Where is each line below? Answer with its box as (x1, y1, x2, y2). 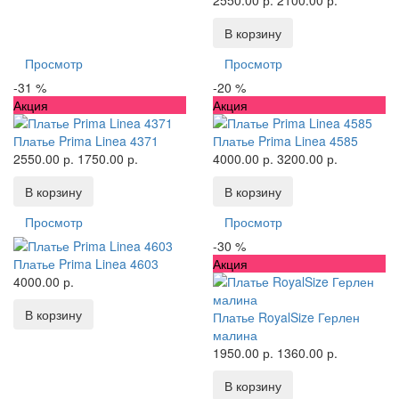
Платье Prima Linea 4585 (213, 132, 358, 150)
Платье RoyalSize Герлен (213, 308, 360, 326)
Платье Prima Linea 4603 (13, 255, 159, 273)
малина (213, 326, 257, 344)
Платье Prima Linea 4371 (13, 132, 159, 150)
